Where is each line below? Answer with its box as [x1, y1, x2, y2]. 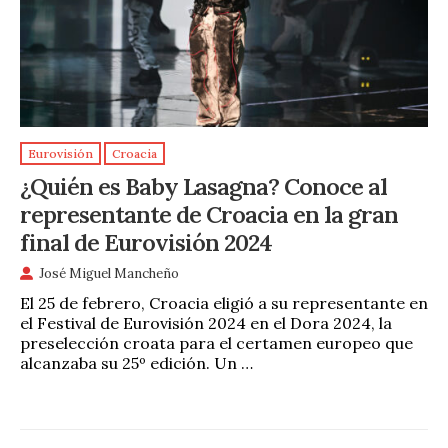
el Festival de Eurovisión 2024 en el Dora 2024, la [20, 312, 392, 333]
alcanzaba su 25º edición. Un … [20, 352, 253, 373]
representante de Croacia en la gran [20, 198, 398, 229]
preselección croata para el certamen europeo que [20, 332, 413, 353]
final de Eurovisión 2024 [20, 226, 272, 257]
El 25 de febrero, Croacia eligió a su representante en [20, 292, 428, 313]
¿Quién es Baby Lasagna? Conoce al [20, 170, 387, 201]
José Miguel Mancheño [39, 265, 179, 283]
